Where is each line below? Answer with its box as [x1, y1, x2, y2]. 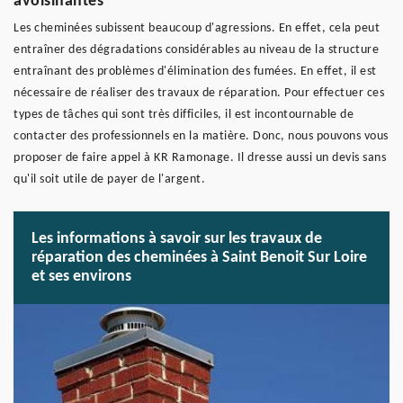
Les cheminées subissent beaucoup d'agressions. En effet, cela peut [13, 22, 380, 35]
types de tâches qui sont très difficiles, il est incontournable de [13, 108, 354, 121]
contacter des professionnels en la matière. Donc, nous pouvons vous [13, 130, 389, 143]
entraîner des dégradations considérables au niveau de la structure [13, 43, 379, 57]
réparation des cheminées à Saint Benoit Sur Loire [31, 249, 367, 266]
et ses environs [31, 268, 131, 285]
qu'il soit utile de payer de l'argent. [13, 173, 205, 186]
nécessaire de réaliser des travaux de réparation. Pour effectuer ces [13, 86, 384, 100]
